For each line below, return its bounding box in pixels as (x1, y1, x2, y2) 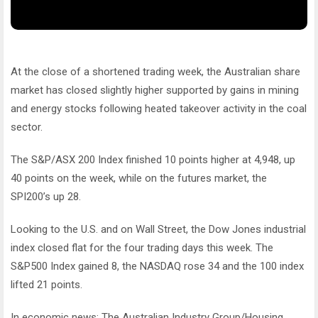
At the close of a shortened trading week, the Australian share (11, 65, 300, 78)
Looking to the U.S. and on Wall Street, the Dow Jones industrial (11, 223, 306, 236)
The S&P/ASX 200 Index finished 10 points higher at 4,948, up (11, 153, 295, 166)
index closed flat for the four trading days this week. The (11, 241, 273, 254)
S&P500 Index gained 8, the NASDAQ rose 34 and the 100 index (11, 260, 304, 273)
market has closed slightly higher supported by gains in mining (11, 84, 299, 97)
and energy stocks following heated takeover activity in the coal (11, 102, 307, 115)
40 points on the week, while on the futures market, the (11, 172, 267, 185)
